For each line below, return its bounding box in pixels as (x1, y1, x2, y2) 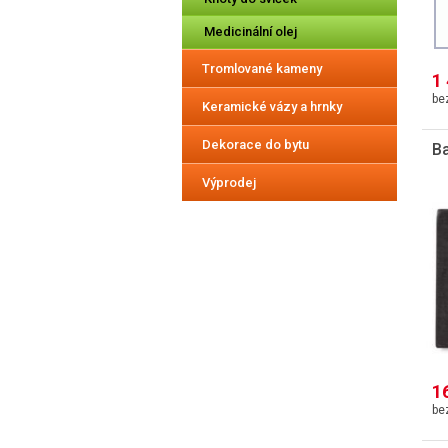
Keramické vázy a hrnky (202, 98, 342, 114)
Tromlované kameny (202, 60, 322, 76)
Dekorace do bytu (202, 136, 309, 152)
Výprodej (202, 174, 256, 190)
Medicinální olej (204, 23, 297, 39)
